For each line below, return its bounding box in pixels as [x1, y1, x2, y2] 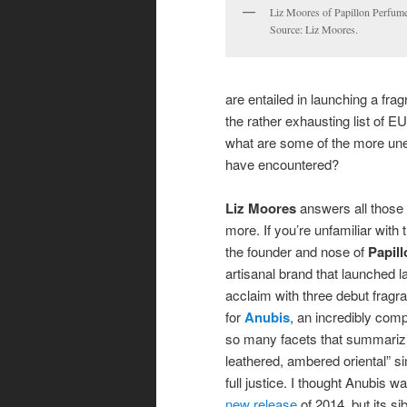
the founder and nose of [225, 241, 368, 261]
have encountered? [225, 154, 339, 174]
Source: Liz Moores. [270, 22, 358, 37]
